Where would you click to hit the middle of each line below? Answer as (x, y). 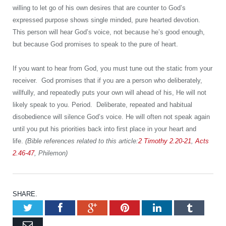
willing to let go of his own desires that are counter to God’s (99, 8)
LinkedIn (188, 207)
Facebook (91, 207)
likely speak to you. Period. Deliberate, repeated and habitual (102, 104)
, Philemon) (51, 153)
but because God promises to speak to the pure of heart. (95, 44)
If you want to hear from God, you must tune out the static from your (112, 68)
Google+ (126, 207)
